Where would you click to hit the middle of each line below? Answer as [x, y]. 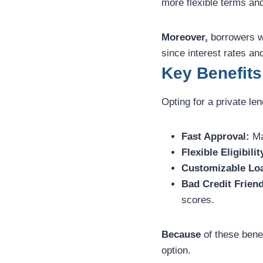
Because [181, 235]
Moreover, [185, 38]
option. [176, 251]
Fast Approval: [215, 137]
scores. [198, 200]
